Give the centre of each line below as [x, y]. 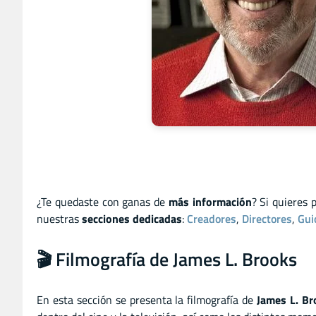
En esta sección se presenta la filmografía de [147, 299]
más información [210, 201]
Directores [267, 218]
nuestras [59, 218]
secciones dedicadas [132, 218]
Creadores [212, 218]
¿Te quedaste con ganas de [103, 201]
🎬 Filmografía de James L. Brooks [167, 259]
